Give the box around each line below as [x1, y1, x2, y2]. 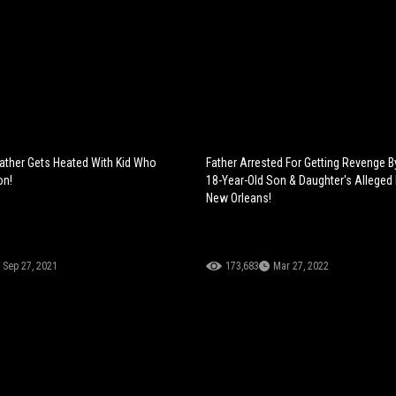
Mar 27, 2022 [273, 260, 330, 273]
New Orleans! [206, 191, 272, 206]
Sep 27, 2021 [2, 260, 57, 273]
